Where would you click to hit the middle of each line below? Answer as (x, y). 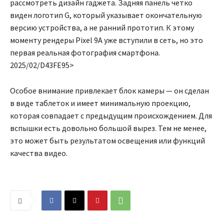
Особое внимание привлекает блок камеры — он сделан (109, 91)
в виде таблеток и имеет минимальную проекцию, (100, 103)
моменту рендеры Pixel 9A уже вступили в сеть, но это (106, 40)
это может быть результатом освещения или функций (107, 141)
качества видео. (39, 153)
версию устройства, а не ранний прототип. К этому (102, 28)
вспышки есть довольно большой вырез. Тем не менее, (108, 128)
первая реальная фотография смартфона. (85, 53)
